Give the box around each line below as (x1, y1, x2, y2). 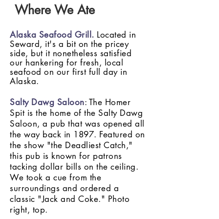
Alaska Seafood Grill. (10, 29, 97, 40)
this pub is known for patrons (10, 151, 122, 161)
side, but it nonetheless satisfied (10, 48, 132, 59)
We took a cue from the (10, 172, 102, 183)
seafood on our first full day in (10, 66, 128, 77)
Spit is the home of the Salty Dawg (10, 108, 143, 118)
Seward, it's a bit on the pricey (10, 39, 129, 49)
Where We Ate (15, 2, 95, 18)
